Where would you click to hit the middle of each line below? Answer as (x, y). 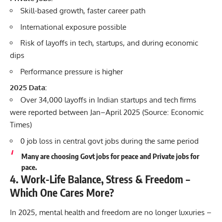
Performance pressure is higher (72, 71)
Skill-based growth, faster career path (83, 11)
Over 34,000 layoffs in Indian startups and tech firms (108, 100)
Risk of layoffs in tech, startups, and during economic (109, 43)
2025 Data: (28, 87)
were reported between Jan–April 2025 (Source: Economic (107, 112)
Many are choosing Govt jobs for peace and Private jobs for (110, 156)
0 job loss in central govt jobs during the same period (110, 141)
